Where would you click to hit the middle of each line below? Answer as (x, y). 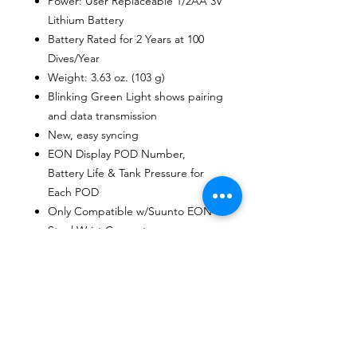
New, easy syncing (93, 134)
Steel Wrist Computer (102, 230)
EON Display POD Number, (117, 153)
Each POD (73, 192)
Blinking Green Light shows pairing (135, 96)
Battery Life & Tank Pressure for (126, 173)
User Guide (76, 249)
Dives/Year (74, 58)
